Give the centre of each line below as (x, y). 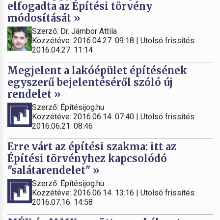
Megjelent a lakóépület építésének (97, 70)
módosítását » (44, 18)
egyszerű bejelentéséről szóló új (90, 82)
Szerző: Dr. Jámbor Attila (74, 31)
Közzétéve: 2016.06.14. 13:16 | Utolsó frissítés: (114, 192)
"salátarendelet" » (54, 170)
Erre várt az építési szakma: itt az (92, 146)
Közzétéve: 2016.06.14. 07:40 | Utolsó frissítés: (114, 116)
